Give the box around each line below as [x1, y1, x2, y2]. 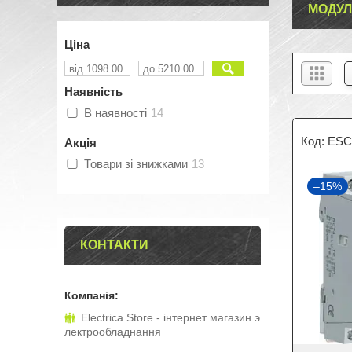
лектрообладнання [64, 325, 161, 338]
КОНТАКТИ [80, 238, 148, 251]
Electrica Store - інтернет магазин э [81, 311, 260, 324]
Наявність [64, 85, 123, 98]
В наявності [84, 106, 147, 119]
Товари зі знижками [84, 157, 188, 170]
